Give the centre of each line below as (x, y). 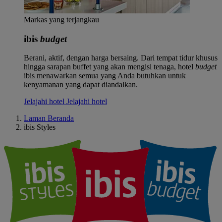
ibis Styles (40, 127)
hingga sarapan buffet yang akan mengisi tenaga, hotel (110, 67)
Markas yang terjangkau (61, 20)
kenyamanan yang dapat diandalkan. (81, 85)
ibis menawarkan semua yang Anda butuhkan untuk (105, 76)
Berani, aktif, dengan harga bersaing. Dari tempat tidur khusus (121, 58)
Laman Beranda (49, 118)
